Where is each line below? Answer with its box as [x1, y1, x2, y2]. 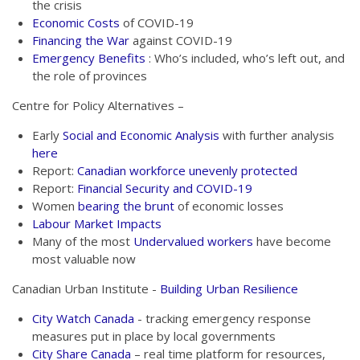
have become [256, 233, 331, 249]
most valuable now [32, 251, 136, 267]
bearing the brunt [78, 198, 174, 214]
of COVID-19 [120, 14, 194, 31]
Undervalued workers [133, 233, 256, 249]
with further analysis [219, 127, 334, 143]
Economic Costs [32, 14, 120, 31]
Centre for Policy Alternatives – [12, 97, 184, 113]
